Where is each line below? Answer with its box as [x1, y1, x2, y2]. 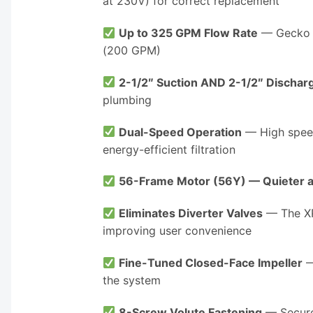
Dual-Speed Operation [119, 124, 242, 139]
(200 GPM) [103, 43, 161, 58]
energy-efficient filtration [103, 142, 235, 156]
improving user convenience [103, 224, 252, 238]
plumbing [103, 92, 152, 107]
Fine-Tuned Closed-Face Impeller [119, 256, 303, 270]
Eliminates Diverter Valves [119, 206, 263, 221]
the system [103, 273, 161, 287]
